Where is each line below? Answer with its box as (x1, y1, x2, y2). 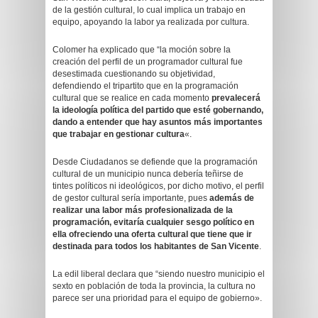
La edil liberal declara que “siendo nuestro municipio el (53, 269, 265, 279)
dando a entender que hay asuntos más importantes (53, 117, 263, 127)
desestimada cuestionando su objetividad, (53, 69, 215, 79)
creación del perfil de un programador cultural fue (53, 57, 243, 67)
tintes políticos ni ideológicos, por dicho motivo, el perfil (53, 181, 264, 191)
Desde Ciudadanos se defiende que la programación (53, 157, 258, 167)
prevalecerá (212, 93, 261, 103)
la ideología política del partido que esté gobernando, (53, 105, 263, 115)
